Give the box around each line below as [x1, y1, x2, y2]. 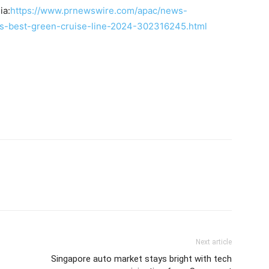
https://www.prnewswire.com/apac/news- [10, 4, 187, 16]
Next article [196, 237, 232, 246]
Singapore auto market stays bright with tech [51, 253, 232, 264]
